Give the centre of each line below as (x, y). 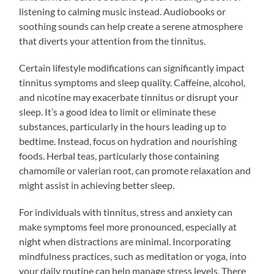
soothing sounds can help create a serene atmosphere (131, 26)
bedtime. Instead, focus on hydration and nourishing (128, 141)
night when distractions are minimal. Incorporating (125, 241)
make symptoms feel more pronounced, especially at (128, 226)
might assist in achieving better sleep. (97, 185)
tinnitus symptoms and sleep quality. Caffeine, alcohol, (132, 82)
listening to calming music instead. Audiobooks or (123, 11)
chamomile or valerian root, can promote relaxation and (135, 170)
